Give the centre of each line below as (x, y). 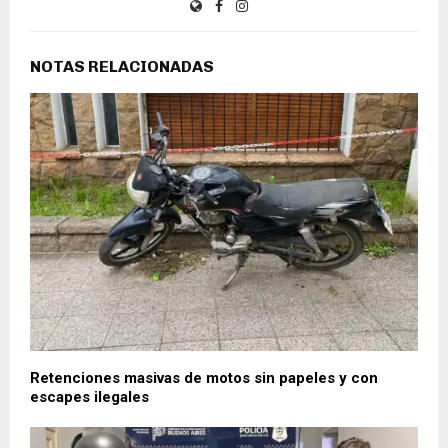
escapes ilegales (89, 397)
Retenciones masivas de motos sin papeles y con (204, 378)
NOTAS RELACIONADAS (122, 66)
